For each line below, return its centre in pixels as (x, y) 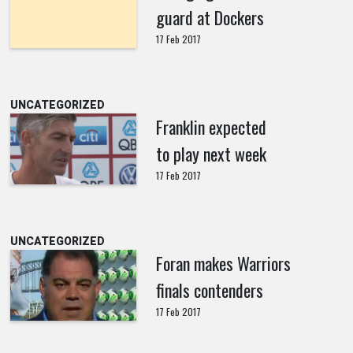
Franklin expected (211, 127)
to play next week (211, 154)
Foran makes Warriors (223, 263)
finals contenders (209, 290)
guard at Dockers (210, 17)
